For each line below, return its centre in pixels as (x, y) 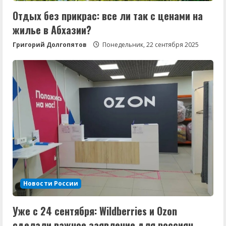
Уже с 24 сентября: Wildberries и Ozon (95, 211)
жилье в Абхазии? (52, 30)
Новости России (51, 183)
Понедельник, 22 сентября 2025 (150, 44)
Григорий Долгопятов (50, 44)
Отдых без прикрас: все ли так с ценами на (108, 15)
